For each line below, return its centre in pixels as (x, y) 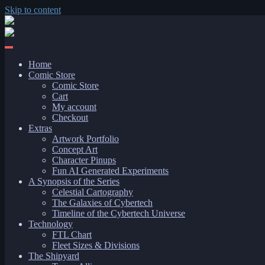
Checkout (70, 117)
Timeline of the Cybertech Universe (119, 213)
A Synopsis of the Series (74, 181)
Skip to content (33, 10)
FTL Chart (72, 235)
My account (74, 107)
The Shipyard (54, 256)
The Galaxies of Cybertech (102, 203)
